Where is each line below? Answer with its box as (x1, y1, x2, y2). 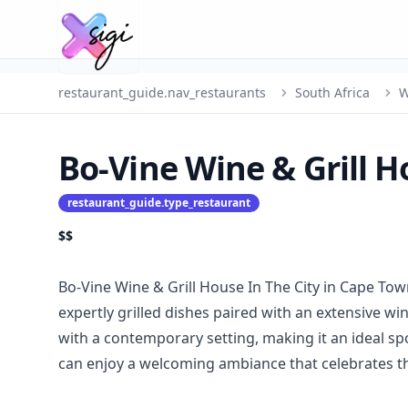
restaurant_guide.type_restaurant (67, 195, 250, 210)
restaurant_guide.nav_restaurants (58, 84, 266, 101)
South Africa (295, 84, 370, 101)
